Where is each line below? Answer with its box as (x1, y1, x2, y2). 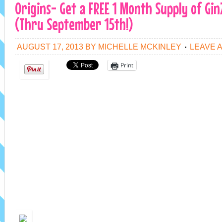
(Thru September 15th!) (15, 14, 133, 34)
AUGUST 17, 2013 (17, 42, 83, 51)
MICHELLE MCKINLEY (98, 42, 181, 51)
